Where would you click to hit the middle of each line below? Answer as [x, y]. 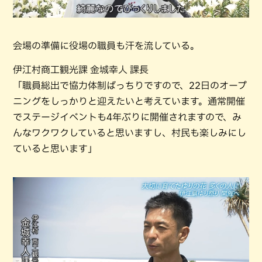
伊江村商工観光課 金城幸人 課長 [81, 70]
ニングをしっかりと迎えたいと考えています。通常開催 [129, 101]
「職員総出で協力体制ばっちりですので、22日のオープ [130, 86]
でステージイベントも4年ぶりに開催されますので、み [127, 117]
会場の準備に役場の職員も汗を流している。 [106, 46]
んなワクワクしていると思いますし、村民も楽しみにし [130, 133]
